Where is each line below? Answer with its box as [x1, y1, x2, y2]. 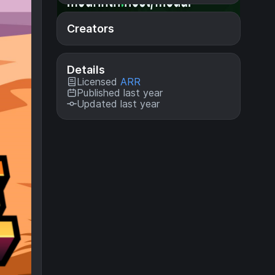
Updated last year [77, 98, 160, 110]
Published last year [77, 87, 163, 99]
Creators [67, 22, 114, 35]
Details [67, 63, 105, 76]
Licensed [77, 76, 120, 88]
